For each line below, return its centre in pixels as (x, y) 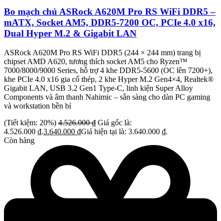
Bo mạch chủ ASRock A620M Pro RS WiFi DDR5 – (110, 12)
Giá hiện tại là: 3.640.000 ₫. (124, 132)
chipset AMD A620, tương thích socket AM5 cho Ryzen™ (96, 62)
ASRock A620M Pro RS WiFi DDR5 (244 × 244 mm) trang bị (102, 53)
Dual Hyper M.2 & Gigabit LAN (70, 34)
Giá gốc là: (115, 123)
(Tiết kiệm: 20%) (30, 123)
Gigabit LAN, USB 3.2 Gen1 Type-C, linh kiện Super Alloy (98, 88)
